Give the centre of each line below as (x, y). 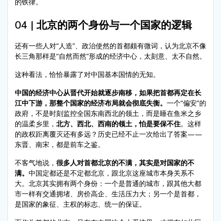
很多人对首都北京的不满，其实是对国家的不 (125, 162)
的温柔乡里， (36, 123)
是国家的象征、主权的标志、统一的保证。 (80, 204)
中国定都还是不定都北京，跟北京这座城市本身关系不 (111, 173)
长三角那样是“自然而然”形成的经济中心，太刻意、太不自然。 (110, 56)
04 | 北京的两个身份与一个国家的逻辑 (103, 24)
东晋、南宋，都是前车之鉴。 (60, 144)
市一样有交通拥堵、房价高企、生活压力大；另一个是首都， (108, 193)
